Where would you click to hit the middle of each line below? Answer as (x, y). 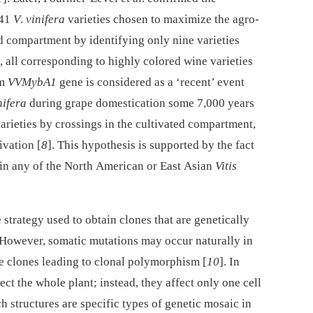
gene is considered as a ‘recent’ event (151, 82)
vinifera (45, 19)
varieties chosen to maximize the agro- (162, 19)
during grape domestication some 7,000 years (140, 103)
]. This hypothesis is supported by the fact (151, 145)
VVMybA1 (32, 82)
